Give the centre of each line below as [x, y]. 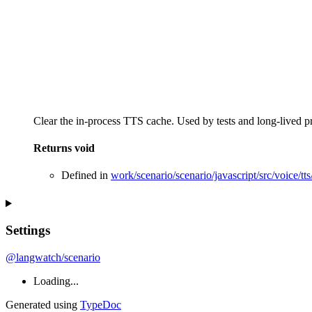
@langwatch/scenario [53, 257]
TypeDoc [101, 304]
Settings [28, 231]
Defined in [86, 175]
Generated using [43, 304]
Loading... [56, 281]
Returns [54, 148]
